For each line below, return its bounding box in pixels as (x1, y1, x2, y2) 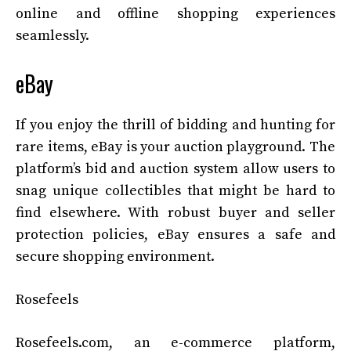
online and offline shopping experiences (16, 5, 335, 24)
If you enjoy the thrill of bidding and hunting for (16, 116, 335, 135)
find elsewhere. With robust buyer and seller (16, 204, 335, 223)
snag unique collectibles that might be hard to (16, 182, 335, 201)
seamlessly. (16, 27, 89, 45)
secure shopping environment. (16, 248, 215, 266)
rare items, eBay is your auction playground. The (16, 138, 335, 157)
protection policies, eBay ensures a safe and (16, 226, 335, 244)
